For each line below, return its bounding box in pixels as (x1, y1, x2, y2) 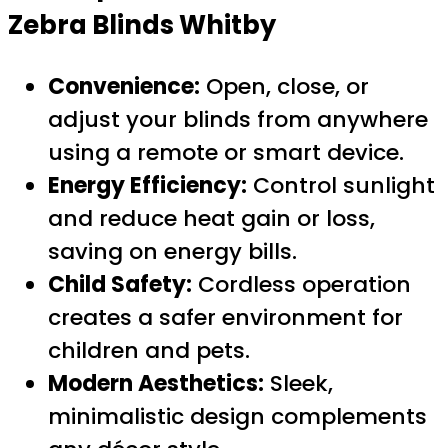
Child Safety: (48, 269, 192, 301)
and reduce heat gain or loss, (48, 203, 375, 235)
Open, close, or (200, 71, 369, 103)
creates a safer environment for (48, 302, 403, 334)
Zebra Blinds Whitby (8, 6, 276, 43)
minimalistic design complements (48, 401, 427, 433)
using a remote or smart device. (48, 137, 404, 169)
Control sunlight (247, 170, 435, 202)
